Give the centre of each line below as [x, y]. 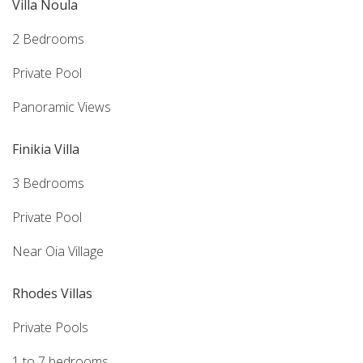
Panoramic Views [62, 107]
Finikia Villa [46, 149]
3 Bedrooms [48, 183]
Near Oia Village [58, 251]
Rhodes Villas [52, 293]
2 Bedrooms [48, 38]
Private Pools [50, 327]
